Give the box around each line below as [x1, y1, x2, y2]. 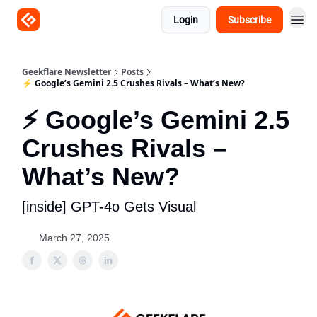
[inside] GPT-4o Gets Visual [22, 199, 196, 214]
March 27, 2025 [39, 232, 110, 243]
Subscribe [228, 14, 271, 25]
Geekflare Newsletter [22, 66, 111, 78]
